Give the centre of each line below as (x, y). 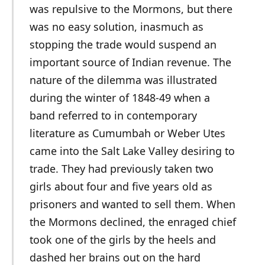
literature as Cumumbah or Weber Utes (127, 133)
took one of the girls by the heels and (122, 239)
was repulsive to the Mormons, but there (131, 9)
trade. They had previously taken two (121, 168)
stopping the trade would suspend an (123, 44)
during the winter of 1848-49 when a (119, 97)
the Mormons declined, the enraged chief (132, 222)
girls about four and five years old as (121, 186)
